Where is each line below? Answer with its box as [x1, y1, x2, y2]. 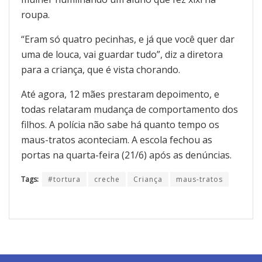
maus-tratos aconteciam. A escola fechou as [21, 133, 212, 146]
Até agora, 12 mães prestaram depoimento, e [21, 87, 219, 101]
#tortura [48, 174, 81, 184]
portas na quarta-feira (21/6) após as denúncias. [21, 148, 232, 161]
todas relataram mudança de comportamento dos [21, 102, 238, 116]
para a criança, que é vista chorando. [21, 63, 180, 76]
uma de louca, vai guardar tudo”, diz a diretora [21, 47, 223, 61]
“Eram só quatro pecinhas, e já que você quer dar [21, 32, 235, 46]
